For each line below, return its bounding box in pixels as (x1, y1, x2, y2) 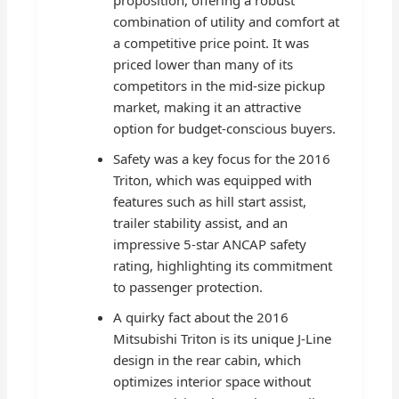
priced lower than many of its (113, 54, 294, 73)
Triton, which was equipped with (113, 170, 313, 189)
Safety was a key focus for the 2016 (113, 149, 331, 167)
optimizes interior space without (113, 371, 312, 390)
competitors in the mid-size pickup (113, 76, 326, 94)
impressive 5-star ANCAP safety (113, 234, 307, 253)
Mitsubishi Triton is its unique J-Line (113, 329, 332, 347)
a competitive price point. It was (113, 33, 310, 52)
